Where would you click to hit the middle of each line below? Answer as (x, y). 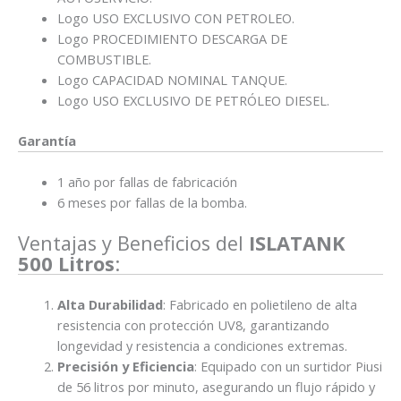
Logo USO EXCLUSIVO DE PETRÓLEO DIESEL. (193, 101)
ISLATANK (297, 243)
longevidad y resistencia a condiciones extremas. (202, 345)
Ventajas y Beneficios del (133, 243)
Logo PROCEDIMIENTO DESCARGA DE (172, 39)
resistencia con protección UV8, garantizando (193, 324)
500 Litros (66, 264)
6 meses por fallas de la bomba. (152, 203)
